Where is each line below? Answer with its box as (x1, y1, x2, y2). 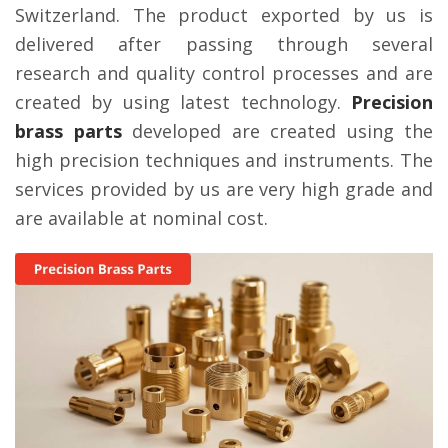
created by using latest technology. (15, 90, 351, 114)
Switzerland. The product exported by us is (15, 3, 433, 27)
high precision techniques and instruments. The (15, 148, 433, 172)
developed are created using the (121, 119, 433, 143)
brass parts (15, 119, 122, 143)
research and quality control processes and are (15, 61, 433, 85)
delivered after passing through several (15, 32, 433, 56)
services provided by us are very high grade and (15, 177, 433, 201)
